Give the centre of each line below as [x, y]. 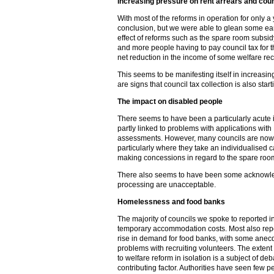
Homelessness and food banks [171, 202]
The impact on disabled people [170, 102]
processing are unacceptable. [167, 185]
